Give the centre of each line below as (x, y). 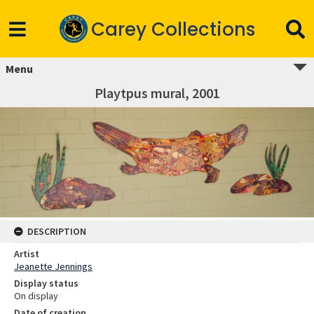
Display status (46, 284)
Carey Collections (173, 29)
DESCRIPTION (57, 232)
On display (36, 296)
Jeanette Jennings (53, 267)
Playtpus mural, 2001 (157, 93)
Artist (27, 254)
